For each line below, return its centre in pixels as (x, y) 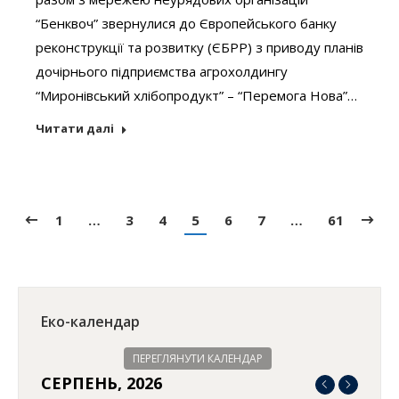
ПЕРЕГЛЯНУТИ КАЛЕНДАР (198, 358)
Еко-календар (90, 321)
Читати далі (75, 128)
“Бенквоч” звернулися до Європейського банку (186, 23)
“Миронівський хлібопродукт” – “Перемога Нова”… (196, 95)
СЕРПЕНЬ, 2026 (102, 383)
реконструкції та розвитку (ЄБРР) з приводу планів (199, 47)
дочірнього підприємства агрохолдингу (162, 71)
